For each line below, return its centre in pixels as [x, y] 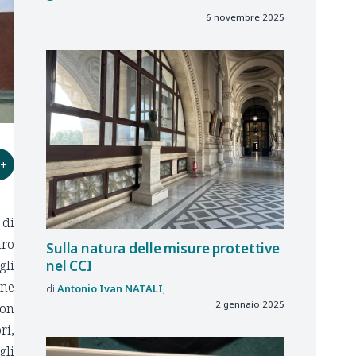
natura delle [121, 249]
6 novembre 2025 [245, 17]
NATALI [144, 288]
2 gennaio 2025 [250, 304]
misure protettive [222, 249]
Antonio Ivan [90, 288]
